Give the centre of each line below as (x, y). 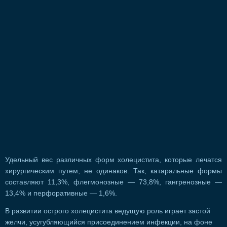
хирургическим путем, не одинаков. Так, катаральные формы (113, 171)
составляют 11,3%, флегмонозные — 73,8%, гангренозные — (113, 182)
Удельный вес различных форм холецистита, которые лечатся (113, 160)
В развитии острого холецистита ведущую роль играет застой (108, 211)
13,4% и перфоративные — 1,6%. (61, 193)
